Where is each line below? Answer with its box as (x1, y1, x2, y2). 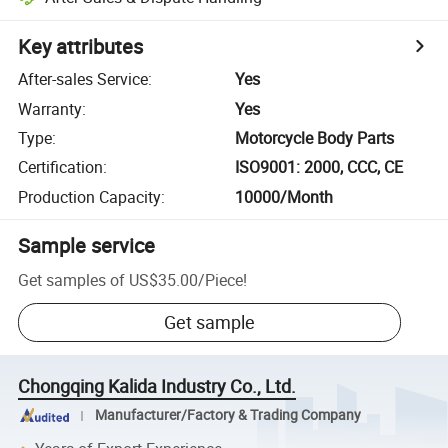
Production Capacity (18, 185, 162, 208)
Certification (18, 156, 104, 179)
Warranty (18, 97, 83, 120)
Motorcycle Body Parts (235, 126, 395, 149)
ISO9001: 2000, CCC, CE (235, 156, 404, 179)
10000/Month (235, 185, 334, 208)
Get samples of (18, 268, 126, 291)
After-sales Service (18, 68, 149, 91)
